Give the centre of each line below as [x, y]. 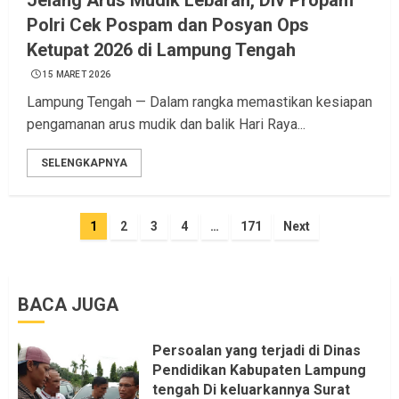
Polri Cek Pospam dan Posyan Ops [168, 25]
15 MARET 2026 [77, 75]
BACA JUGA [68, 305]
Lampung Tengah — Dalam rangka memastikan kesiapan [199, 102]
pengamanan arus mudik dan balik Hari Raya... [166, 125]
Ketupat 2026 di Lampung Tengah [161, 50]
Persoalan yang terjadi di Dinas [256, 351]
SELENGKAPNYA [84, 163]
